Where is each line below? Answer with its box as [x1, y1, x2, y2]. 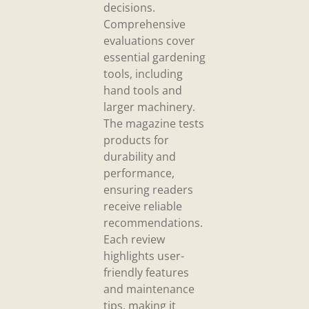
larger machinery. [103, 99, 195, 115]
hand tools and [103, 83, 182, 99]
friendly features [103, 265, 189, 281]
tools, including [103, 66, 183, 82]
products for [103, 132, 169, 148]
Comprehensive [103, 17, 186, 32]
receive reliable [103, 199, 182, 215]
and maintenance [103, 281, 195, 297]
